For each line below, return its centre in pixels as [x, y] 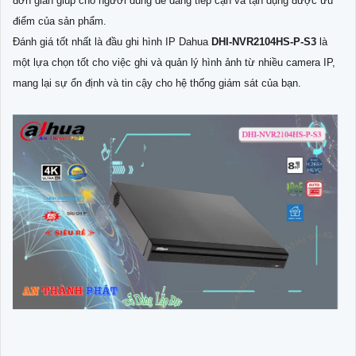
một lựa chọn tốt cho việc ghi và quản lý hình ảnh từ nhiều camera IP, [174, 62]
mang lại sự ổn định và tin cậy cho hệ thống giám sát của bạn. [157, 83]
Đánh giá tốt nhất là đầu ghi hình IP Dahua [112, 41]
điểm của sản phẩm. [60, 21]
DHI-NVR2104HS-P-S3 [265, 41]
